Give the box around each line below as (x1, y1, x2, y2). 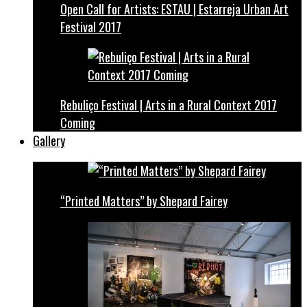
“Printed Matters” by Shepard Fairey (60, 192, 228, 210)
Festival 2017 (60, 18, 121, 36)
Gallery (33, 132, 65, 149)
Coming (60, 114, 95, 132)
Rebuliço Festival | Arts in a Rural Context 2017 (60, 96, 277, 114)
